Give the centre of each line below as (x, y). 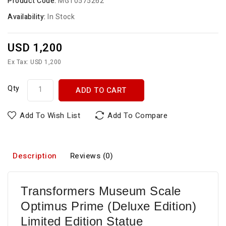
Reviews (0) (91, 156)
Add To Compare (137, 116)
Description (35, 156)
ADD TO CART (101, 91)
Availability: (27, 17)
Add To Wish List (50, 116)
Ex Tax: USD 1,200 (35, 62)
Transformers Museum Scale (101, 191)
